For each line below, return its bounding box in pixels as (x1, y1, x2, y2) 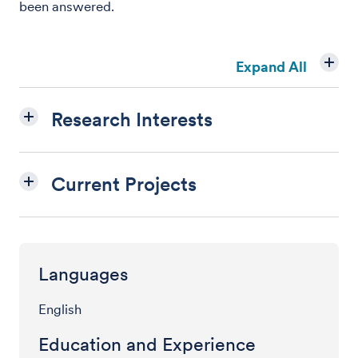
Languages (38, 262, 128, 285)
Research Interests (51, 107, 213, 131)
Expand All (236, 58, 307, 75)
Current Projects (51, 172, 197, 196)
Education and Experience (38, 332, 256, 356)
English (38, 300, 82, 317)
